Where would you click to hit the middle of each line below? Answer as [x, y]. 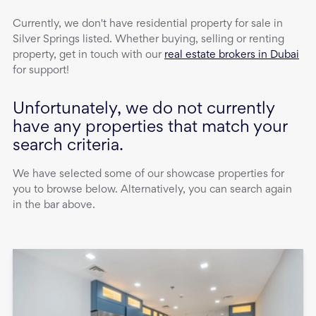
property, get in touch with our [89, 55]
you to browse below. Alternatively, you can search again [152, 190]
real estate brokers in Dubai [232, 55]
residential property [184, 24]
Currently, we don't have [74, 24]
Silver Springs [46, 40]
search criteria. [68, 147]
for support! [41, 71]
